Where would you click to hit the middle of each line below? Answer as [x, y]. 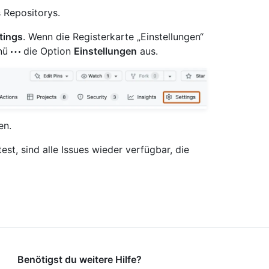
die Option [47, 51]
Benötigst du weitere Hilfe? [80, 259]
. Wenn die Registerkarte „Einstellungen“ [113, 37]
